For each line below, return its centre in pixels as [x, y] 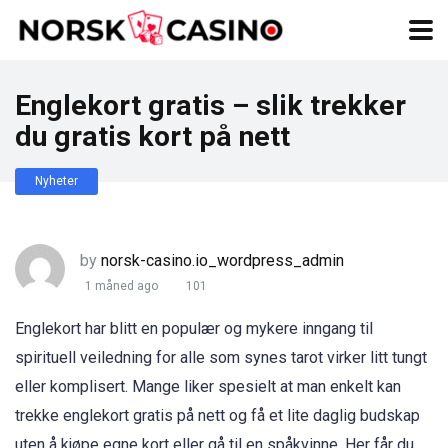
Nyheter [56, 181]
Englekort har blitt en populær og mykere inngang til [194, 328]
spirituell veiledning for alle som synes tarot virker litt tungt [221, 357]
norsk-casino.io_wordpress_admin [222, 260]
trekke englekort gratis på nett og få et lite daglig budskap [217, 415]
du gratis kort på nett [152, 136]
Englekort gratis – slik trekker [210, 105]
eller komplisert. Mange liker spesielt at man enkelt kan [208, 386]
